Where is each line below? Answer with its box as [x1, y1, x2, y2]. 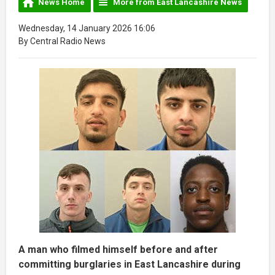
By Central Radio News [18, 36, 106, 46]
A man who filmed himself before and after [18, 243, 218, 255]
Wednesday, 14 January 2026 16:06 [18, 23, 155, 33]
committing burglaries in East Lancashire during [18, 258, 241, 270]
